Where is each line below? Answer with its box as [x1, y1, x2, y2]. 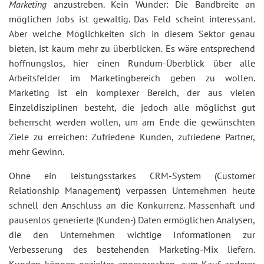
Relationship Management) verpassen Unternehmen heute [9, 184, 255, 196]
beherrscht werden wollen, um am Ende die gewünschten [9, 116, 255, 128]
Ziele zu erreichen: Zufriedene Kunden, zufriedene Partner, [9, 131, 255, 143]
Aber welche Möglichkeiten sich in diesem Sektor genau [9, 28, 255, 39]
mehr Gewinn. [9, 146, 64, 157]
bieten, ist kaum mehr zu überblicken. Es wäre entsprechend [9, 42, 255, 54]
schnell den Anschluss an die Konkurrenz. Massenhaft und [9, 199, 255, 211]
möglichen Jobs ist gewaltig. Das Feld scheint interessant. [9, 13, 255, 25]
